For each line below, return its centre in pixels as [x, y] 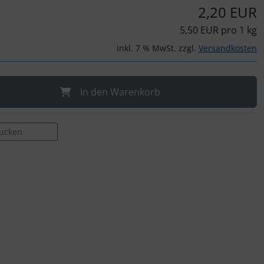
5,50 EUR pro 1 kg [218, 30]
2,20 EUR [227, 12]
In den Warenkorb [120, 92]
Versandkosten [228, 48]
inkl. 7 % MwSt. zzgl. [158, 48]
